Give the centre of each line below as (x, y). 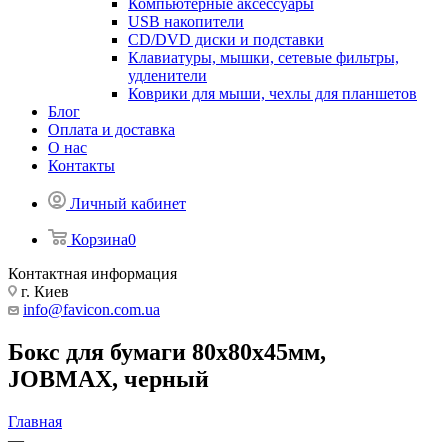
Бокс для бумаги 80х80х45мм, (167, 351)
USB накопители (186, 21)
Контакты (81, 165)
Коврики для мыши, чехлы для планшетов (272, 93)
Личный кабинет (128, 203)
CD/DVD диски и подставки (226, 39)
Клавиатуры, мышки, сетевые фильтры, (263, 57)
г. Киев (43, 291)
